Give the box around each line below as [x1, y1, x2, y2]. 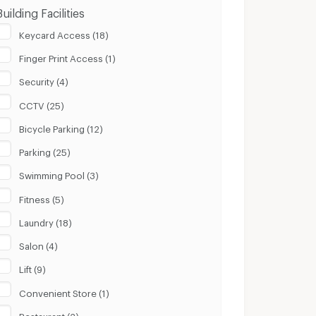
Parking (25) [19, 147, 71, 154]
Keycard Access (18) [19, 29, 109, 37]
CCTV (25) [19, 99, 65, 107]
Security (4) [19, 76, 69, 84]
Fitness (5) [19, 193, 65, 201]
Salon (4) [19, 241, 59, 248]
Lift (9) [19, 264, 47, 272]
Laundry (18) [19, 217, 73, 224]
